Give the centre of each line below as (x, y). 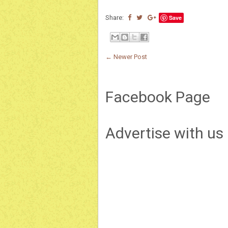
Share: (115, 18)
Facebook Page (158, 97)
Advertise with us (164, 133)
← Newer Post (126, 56)
